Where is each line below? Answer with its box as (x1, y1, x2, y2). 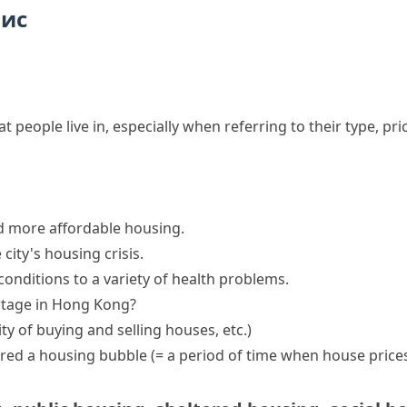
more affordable (5, 218, 124, 238)
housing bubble (39, 345, 147, 365)
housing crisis (45, 243, 140, 263)
